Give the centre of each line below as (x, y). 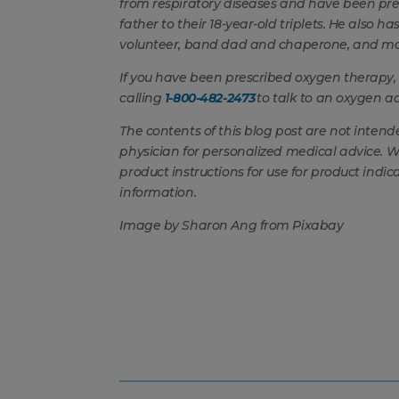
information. (159, 192)
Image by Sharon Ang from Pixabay (232, 225)
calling (141, 98)
